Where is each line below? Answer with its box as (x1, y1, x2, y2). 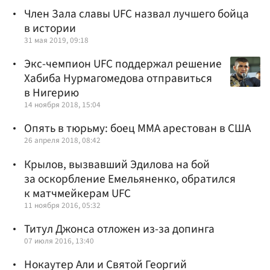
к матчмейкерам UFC (24, 184, 131, 202)
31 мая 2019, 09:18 (24, 34, 89, 46)
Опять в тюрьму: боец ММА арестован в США (24, 120, 251, 137)
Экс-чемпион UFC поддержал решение (24, 55, 222, 73)
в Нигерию (24, 84, 79, 102)
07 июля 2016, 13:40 (24, 234, 94, 246)
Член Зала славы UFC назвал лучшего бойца (24, 5, 249, 22)
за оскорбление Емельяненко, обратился (24, 170, 236, 187)
